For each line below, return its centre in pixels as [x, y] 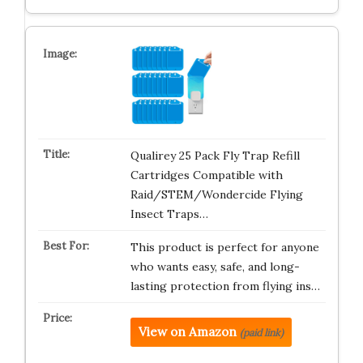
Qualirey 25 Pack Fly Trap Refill [215, 156]
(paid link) [261, 333]
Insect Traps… [169, 214]
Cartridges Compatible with [206, 175]
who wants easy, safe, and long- [215, 267]
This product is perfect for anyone [224, 247]
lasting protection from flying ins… [225, 286]
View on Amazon [187, 332]
